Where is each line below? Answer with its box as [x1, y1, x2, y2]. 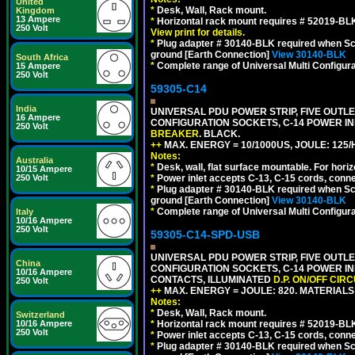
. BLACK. [199, 128, 240, 139]
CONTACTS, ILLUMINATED [151, 274, 273, 285]
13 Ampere [16, 14, 60, 24]
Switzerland [16, 310, 65, 319]
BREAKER [151, 128, 199, 139]
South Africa [16, 52, 68, 62]
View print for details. [151, 27, 245, 38]
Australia [16, 155, 53, 165]
